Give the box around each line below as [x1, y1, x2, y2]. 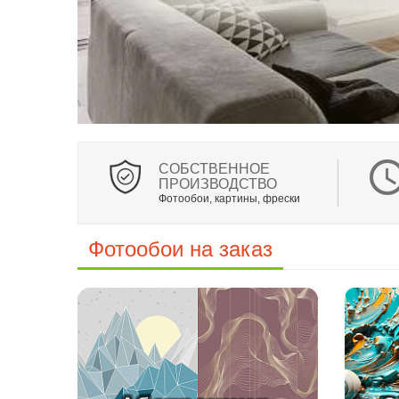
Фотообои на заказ [88, 237, 273, 262]
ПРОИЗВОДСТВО [159, 176, 277, 192]
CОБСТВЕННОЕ [159, 161, 270, 177]
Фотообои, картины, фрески [159, 192, 300, 206]
